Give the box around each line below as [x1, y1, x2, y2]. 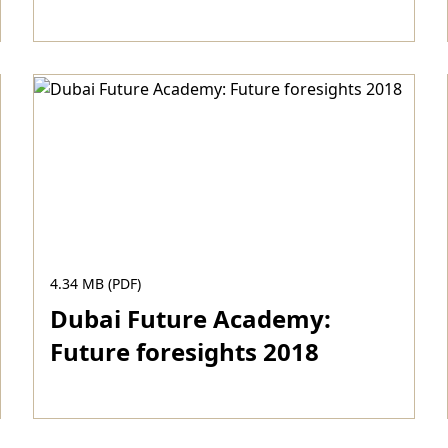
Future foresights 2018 [50, 335, 320, 368]
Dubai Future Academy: [50, 302, 332, 335]
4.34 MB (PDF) [50, 274, 142, 293]
